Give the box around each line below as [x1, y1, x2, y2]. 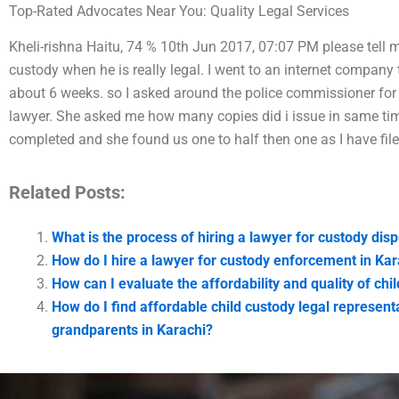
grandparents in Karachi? [52, 322, 213, 339]
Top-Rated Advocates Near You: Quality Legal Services [9, 2, 349, 20]
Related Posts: [9, 182, 126, 204]
